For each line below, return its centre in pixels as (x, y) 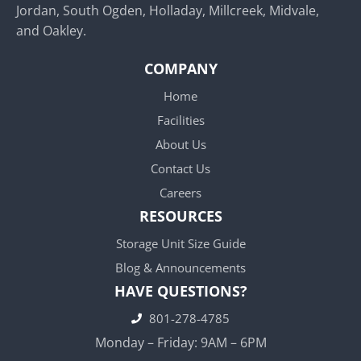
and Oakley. (53, 31)
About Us (180, 145)
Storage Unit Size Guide (180, 244)
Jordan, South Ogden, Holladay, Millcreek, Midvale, (168, 11)
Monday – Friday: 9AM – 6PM (180, 343)
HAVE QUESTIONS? (180, 291)
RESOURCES (180, 216)
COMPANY (180, 69)
